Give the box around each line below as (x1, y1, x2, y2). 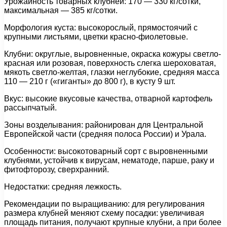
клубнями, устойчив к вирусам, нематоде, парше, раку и (4, 156, 214, 165)
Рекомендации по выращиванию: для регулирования (4, 200, 205, 209)
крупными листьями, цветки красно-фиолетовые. (4, 32, 188, 42)
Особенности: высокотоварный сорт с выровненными (4, 147, 208, 156)
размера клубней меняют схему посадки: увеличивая (4, 209, 204, 218)
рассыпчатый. (4, 103, 57, 112)
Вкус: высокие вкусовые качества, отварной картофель (4, 94, 212, 103)
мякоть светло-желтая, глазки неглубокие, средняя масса (4, 68, 219, 77)
